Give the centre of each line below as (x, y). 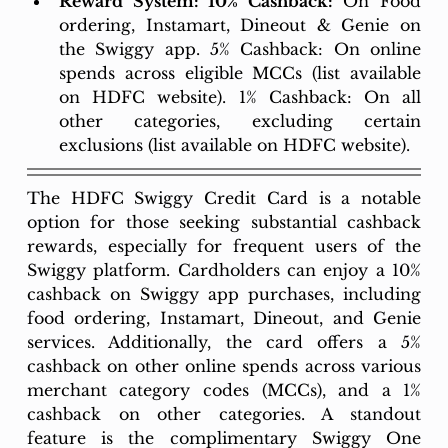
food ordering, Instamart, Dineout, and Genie (224, 317)
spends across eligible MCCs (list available (240, 72)
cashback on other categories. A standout (224, 413)
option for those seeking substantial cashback (224, 221)
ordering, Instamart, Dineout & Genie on (240, 24)
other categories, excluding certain (240, 120)
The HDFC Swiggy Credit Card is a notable (224, 197)
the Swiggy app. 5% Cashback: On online (240, 48)
